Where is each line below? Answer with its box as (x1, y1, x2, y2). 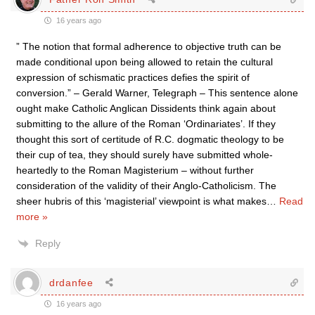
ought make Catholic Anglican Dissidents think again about (16, 103, 276, 114)
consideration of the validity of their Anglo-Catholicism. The (16, 180, 276, 191)
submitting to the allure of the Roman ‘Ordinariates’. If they (16, 118, 276, 129)
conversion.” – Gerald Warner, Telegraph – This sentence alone (16, 87, 298, 98)
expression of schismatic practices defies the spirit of (16, 72, 250, 83)
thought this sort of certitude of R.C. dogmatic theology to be (16, 134, 284, 145)
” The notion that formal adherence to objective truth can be (16, 41, 281, 52)
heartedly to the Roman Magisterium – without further (16, 165, 254, 176)
